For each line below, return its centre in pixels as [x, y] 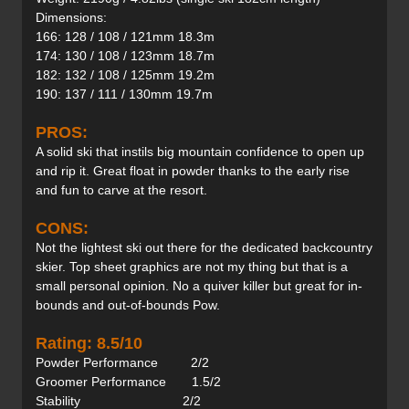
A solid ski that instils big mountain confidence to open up [200, 152]
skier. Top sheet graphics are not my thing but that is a [192, 267]
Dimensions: [71, 18]
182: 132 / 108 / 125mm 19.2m [125, 75]
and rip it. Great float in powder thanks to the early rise [193, 171]
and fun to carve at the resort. [121, 190]
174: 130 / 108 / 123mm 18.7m [125, 56]
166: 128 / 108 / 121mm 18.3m [125, 37]
